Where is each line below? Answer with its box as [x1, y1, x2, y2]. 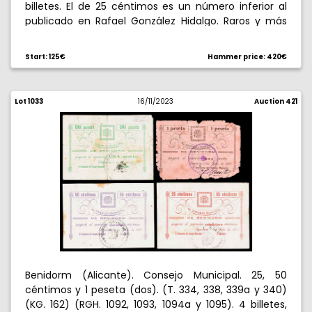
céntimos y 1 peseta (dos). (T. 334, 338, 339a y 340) [25, 283, 287, 297]
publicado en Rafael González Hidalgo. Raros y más [25, 14, 287, 28]
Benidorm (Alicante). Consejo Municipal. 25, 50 [25, 268, 287, 282]
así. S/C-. [25, 29, 70, 42]
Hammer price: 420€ [208, 52, 287, 61]
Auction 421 [253, 97, 297, 106]
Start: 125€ [25, 52, 65, 61]
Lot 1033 [15, 97, 43, 106]
